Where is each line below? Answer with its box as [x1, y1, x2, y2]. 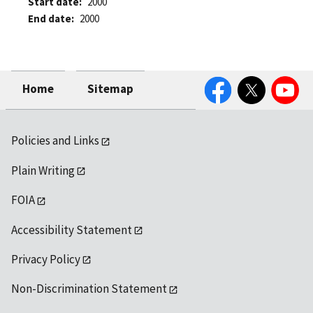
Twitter [235, 71, 272, 87]
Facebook [201, 71, 250, 87]
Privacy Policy [11, 251, 80, 267]
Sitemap [87, 81, 133, 97]
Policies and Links [11, 133, 99, 149]
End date [28, 12, 71, 26]
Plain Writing [11, 162, 75, 178]
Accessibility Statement [11, 221, 132, 238]
